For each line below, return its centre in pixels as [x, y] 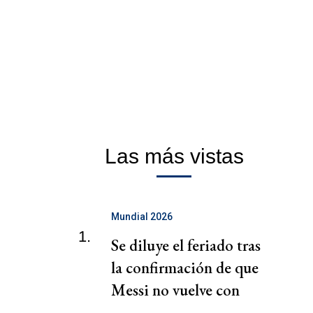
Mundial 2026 [142, 217]
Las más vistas [174, 156]
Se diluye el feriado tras [186, 246]
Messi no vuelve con [175, 290]
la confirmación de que [185, 268]
